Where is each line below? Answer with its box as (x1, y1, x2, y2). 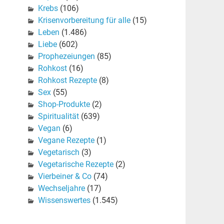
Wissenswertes (37, 195, 90, 205)
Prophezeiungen (37, 51, 95, 61)
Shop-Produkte (37, 99, 90, 109)
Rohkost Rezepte (37, 75, 97, 85)
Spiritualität (37, 111, 79, 121)
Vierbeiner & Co (37, 171, 91, 181)
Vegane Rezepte (37, 135, 94, 145)
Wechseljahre (37, 183, 85, 193)
